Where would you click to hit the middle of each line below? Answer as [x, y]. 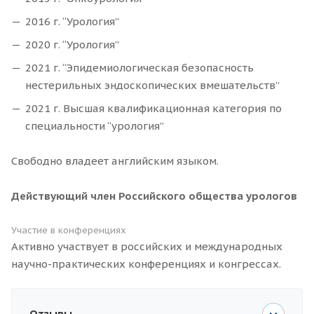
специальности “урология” [96, 126]
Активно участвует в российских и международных [147, 247]
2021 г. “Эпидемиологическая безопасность [139, 68]
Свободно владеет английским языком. [115, 161]
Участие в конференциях [69, 231]
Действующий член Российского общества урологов [154, 196]
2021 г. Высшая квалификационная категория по [153, 109]
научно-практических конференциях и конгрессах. [146, 264]
